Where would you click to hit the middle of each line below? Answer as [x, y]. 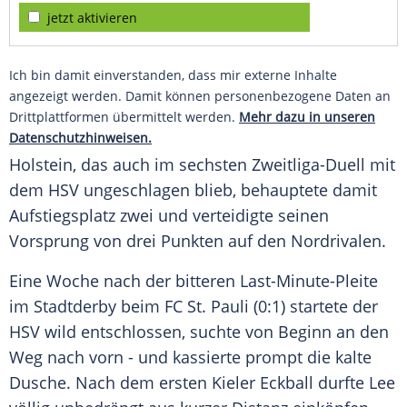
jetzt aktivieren [92, 18]
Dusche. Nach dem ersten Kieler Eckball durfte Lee [202, 383]
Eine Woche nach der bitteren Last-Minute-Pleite [194, 281]
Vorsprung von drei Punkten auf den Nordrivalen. [198, 241]
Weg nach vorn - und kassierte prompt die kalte [190, 357]
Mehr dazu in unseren [307, 117]
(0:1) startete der [313, 307]
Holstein [41, 165]
